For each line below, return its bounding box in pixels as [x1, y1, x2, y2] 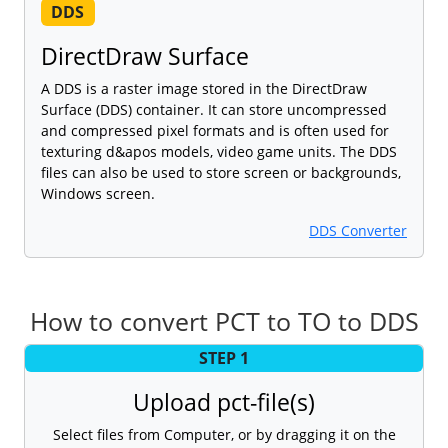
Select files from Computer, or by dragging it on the [52, 424, 396, 444]
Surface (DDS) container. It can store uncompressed [41, 99, 387, 119]
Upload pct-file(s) [133, 385, 315, 418]
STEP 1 [199, 347, 249, 370]
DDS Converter [309, 220, 407, 240]
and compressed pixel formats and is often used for [41, 120, 389, 140]
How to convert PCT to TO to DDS [29, 303, 419, 338]
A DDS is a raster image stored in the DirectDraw [41, 78, 367, 98]
